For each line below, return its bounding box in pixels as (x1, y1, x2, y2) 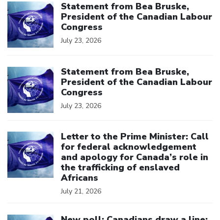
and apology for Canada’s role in (61, 151, 208, 164)
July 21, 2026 (61, 187, 101, 196)
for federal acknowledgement (61, 141, 196, 153)
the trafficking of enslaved (61, 162, 180, 174)
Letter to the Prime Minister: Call (61, 131, 209, 143)
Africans (61, 172, 98, 184)
